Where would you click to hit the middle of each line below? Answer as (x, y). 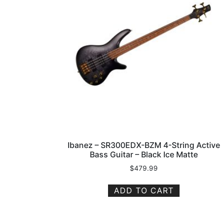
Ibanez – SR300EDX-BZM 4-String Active (144, 145)
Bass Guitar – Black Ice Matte (144, 155)
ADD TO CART (144, 190)
